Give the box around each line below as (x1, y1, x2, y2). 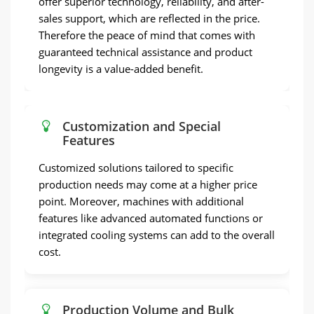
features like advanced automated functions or (39, 211, 263, 225)
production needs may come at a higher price (39, 177, 257, 191)
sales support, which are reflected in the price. (39, 11, 260, 25)
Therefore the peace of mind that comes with (39, 28, 255, 42)
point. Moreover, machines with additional (39, 194, 244, 208)
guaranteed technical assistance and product (39, 45, 252, 59)
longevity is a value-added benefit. (39, 62, 203, 76)
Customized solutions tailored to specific (39, 161, 233, 175)
